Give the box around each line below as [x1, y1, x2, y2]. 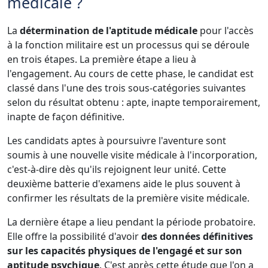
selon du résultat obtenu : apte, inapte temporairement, [7, 95, 260, 109]
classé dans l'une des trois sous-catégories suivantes [7, 81, 246, 95]
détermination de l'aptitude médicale [20, 23, 197, 37]
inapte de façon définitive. [7, 109, 124, 123]
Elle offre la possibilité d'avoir [7, 229, 139, 243]
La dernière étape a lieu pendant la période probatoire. [7, 215, 255, 229]
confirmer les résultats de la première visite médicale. [7, 191, 249, 205]
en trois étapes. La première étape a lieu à [7, 52, 196, 66]
